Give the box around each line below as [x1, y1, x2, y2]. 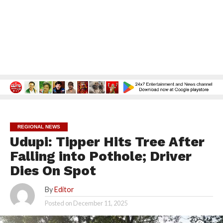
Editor [54, 185, 74, 194]
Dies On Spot [9, 163, 96, 179]
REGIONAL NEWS [17, 124, 60, 130]
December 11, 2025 [73, 199, 127, 208]
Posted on [44, 199, 72, 208]
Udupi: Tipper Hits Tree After [9, 134, 205, 150]
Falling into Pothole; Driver [9, 148, 192, 165]
